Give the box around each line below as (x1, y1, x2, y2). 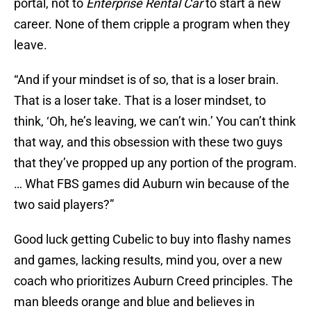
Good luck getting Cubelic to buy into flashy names (14, 232, 291, 247)
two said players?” (14, 197, 114, 212)
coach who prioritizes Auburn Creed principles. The (14, 274, 293, 289)
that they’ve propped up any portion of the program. (14, 155, 297, 171)
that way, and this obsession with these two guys (14, 135, 283, 150)
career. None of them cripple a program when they (14, 17, 290, 32)
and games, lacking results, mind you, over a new (14, 253, 283, 268)
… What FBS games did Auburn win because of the (14, 176, 289, 192)
